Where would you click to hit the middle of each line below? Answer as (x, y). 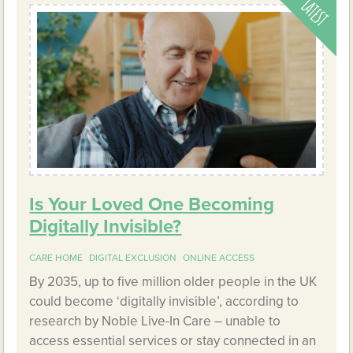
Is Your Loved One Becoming (152, 205)
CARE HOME (56, 258)
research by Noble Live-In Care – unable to (155, 321)
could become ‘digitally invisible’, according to (164, 302)
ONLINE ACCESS (219, 258)
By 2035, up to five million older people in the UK (173, 282)
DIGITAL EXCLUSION (133, 258)
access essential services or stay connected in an (173, 341)
